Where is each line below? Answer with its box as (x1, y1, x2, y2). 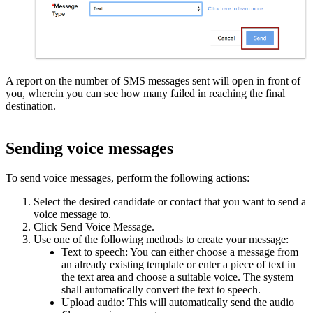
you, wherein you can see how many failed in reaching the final (6, 87, 285, 100)
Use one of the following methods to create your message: (34, 233, 289, 245)
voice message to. (34, 208, 111, 220)
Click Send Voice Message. (34, 220, 157, 233)
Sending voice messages (6, 139, 182, 158)
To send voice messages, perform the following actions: (6, 171, 249, 184)
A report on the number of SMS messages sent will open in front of (6, 75, 300, 87)
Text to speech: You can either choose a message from (61, 245, 298, 258)
